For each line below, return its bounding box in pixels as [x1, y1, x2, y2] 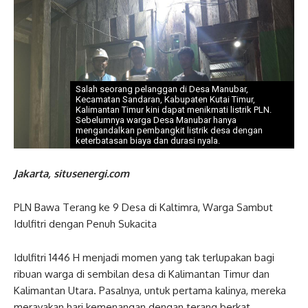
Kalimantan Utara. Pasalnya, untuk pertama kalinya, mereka [14, 284, 286, 297]
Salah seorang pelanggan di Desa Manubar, [75, 84, 248, 94]
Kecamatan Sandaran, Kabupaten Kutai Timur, [75, 94, 255, 104]
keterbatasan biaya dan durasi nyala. [75, 135, 220, 146]
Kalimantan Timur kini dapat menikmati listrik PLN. [75, 104, 272, 115]
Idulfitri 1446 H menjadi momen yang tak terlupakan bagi [14, 251, 274, 264]
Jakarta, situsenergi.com [14, 167, 129, 180]
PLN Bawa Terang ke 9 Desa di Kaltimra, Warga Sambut [14, 201, 273, 214]
